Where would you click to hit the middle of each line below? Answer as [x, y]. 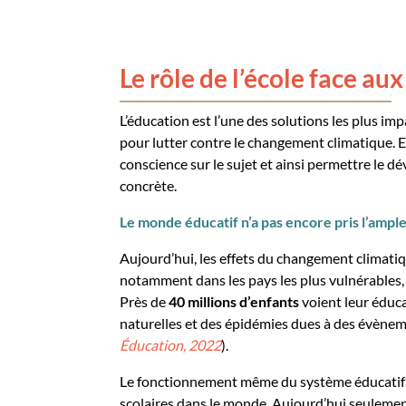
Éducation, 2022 [170, 345]
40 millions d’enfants [234, 301]
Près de [144, 301]
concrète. [150, 185]
